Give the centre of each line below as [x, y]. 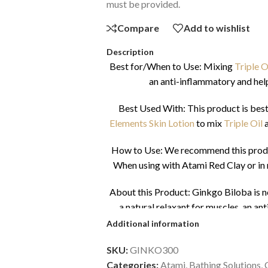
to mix [209, 123]
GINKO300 [154, 249]
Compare [138, 28]
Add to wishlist [217, 28]
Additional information [153, 223]
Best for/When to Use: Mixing [171, 66]
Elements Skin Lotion [152, 123]
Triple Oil [243, 123]
